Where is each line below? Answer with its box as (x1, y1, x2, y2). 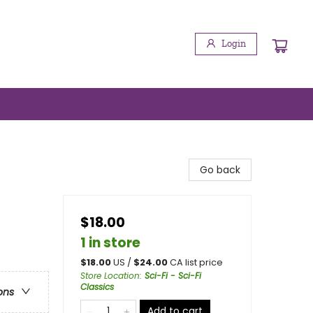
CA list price (170, 256, 223, 268)
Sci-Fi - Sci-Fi (145, 270, 201, 282)
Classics (80, 281, 114, 293)
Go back (200, 163, 240, 177)
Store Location (80, 270, 140, 282)
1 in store (80, 233, 140, 252)
